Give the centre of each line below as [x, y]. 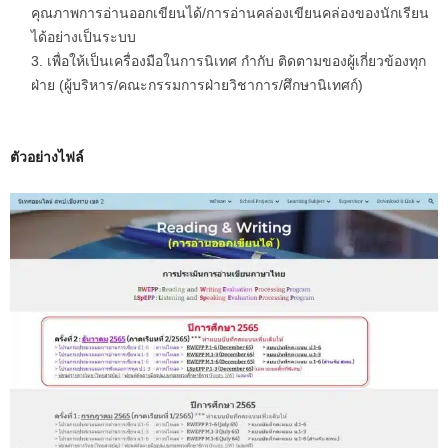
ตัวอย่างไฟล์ [47, 157]
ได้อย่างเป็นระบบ [83, 37]
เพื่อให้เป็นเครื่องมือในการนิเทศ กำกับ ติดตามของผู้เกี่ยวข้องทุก [236, 61]
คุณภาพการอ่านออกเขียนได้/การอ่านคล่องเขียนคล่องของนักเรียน [230, 13]
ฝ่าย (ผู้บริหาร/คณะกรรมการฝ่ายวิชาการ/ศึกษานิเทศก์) [197, 85]
